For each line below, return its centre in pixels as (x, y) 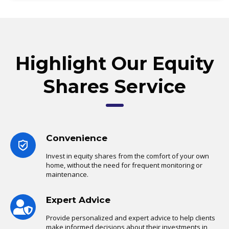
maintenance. (67, 175)
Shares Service (114, 87)
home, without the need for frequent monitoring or (124, 165)
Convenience (77, 138)
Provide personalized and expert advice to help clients (131, 218)
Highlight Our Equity (114, 64)
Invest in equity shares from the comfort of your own (128, 156)
